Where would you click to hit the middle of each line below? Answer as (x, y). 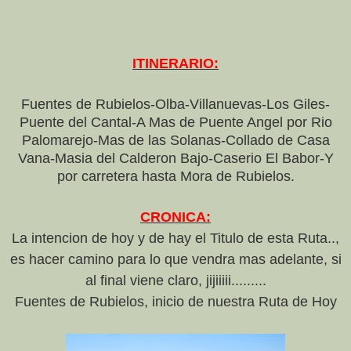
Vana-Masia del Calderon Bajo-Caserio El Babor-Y (175, 159)
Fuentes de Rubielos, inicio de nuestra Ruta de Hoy (175, 302)
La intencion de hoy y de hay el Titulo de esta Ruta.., (175, 239)
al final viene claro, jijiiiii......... (175, 281)
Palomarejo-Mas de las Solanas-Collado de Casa (175, 141)
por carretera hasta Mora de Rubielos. (175, 177)
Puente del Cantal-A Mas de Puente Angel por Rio (175, 123)
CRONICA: (175, 217)
